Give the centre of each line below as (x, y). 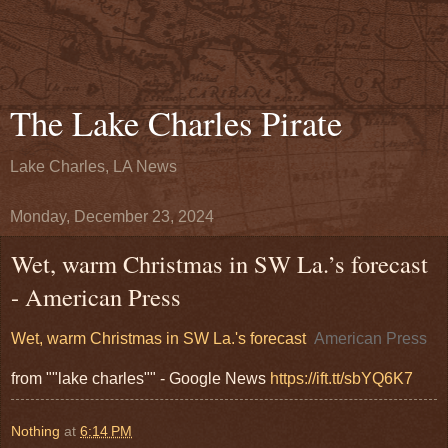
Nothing (35, 430)
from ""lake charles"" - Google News (140, 378)
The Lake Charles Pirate (176, 123)
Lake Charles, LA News (93, 166)
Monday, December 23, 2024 (112, 216)
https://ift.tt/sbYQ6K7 (341, 378)
